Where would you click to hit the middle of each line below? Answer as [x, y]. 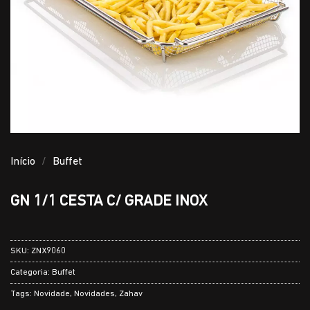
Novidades [94, 294]
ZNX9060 [48, 251]
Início [23, 162]
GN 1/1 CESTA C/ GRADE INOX [109, 202]
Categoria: [31, 273]
